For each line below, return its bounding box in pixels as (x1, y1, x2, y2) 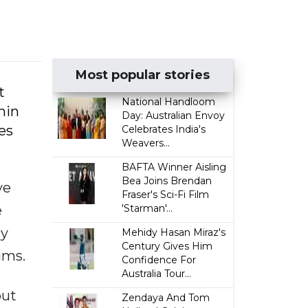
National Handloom (122, 96, 216, 108)
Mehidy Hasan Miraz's (122, 226, 226, 239)
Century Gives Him (122, 240, 213, 252)
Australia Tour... (122, 267, 192, 280)
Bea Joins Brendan (122, 175, 212, 187)
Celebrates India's (122, 123, 206, 135)
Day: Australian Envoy (122, 109, 225, 122)
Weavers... (122, 137, 170, 149)
